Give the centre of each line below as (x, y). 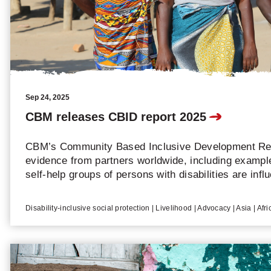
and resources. (61, 188)
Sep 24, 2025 (47, 97)
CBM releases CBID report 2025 (116, 116)
